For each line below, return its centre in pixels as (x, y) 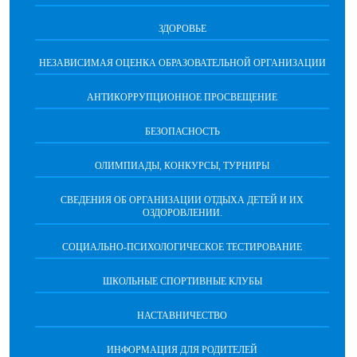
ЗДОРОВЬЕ (182, 28)
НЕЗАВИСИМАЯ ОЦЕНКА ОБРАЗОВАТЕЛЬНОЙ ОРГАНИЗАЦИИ (182, 63)
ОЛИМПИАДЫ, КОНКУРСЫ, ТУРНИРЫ (182, 165)
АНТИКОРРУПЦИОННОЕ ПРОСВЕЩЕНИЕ (182, 97)
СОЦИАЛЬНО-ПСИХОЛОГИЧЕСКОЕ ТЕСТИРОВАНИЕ (182, 247)
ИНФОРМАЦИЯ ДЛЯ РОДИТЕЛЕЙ (182, 349)
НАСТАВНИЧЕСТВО (182, 315)
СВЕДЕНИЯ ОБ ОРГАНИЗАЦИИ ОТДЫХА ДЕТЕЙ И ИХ (182, 200)
